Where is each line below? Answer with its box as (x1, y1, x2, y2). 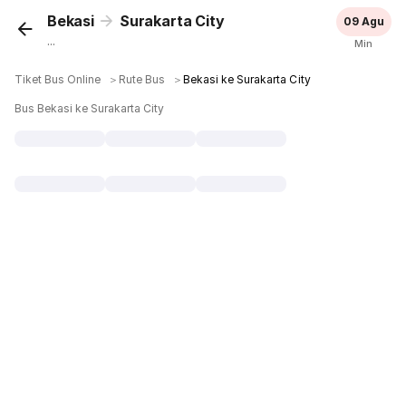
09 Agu (343, 14, 384, 28)
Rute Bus (119, 72, 166, 86)
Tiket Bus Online (14, 72, 101, 86)
